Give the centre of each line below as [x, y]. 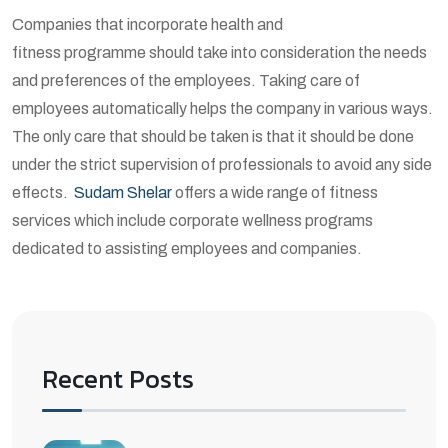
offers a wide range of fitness [275, 193]
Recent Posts [118, 379]
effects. [43, 193]
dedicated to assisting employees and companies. [187, 249]
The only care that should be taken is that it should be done [213, 137]
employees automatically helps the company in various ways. [222, 109]
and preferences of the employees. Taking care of [186, 81]
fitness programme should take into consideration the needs [219, 53]
